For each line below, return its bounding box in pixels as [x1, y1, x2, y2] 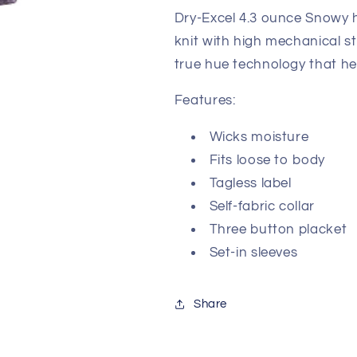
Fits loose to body [209, 153, 325, 168]
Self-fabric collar [209, 199, 315, 214]
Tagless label [209, 176, 292, 191]
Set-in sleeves [209, 245, 298, 261]
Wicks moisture [209, 130, 309, 145]
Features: [174, 93, 236, 108]
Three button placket [209, 222, 347, 237]
